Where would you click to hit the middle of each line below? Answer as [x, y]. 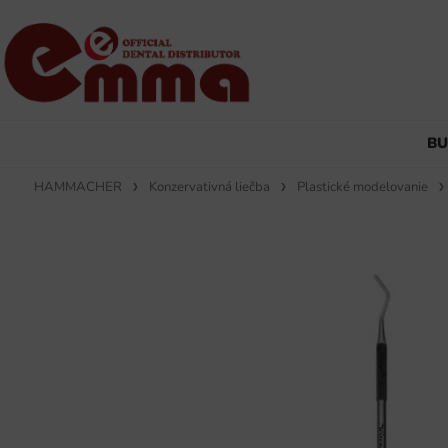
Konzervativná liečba [209, 186]
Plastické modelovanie [362, 186]
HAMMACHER [77, 186]
